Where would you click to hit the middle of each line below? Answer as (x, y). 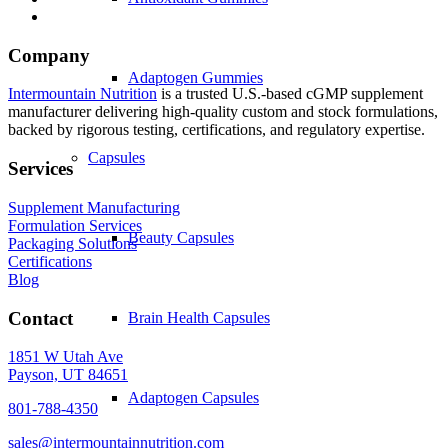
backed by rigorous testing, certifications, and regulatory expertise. (216, 130)
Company (49, 55)
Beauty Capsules (181, 237)
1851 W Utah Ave (65, 357)
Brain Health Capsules (199, 317)
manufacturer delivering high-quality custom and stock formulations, (223, 112)
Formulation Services (75, 225)
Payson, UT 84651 (68, 375)
